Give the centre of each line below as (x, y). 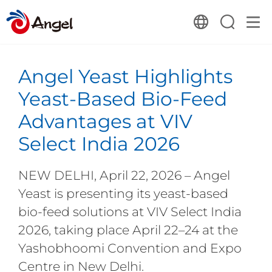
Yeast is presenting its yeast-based (123, 193)
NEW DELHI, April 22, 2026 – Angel (124, 175)
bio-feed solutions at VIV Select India (130, 211)
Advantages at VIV (105, 121)
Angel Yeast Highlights (125, 76)
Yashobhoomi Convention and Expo (130, 248)
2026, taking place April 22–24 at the (128, 229)
